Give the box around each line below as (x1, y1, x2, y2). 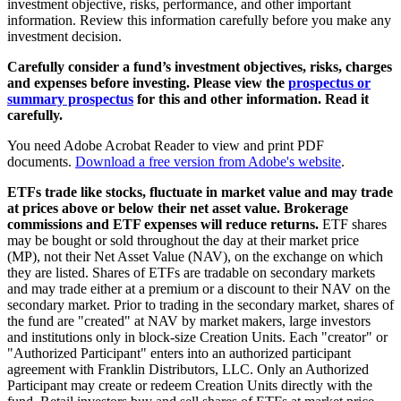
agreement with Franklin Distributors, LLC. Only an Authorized (7, 362, 369, 378)
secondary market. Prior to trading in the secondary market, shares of (7, 297, 394, 313)
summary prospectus (7, 91, 133, 107)
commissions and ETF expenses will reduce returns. (7, 217, 319, 233)
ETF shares (319, 217, 387, 233)
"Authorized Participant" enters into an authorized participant (7, 346, 351, 362)
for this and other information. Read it (133, 91, 369, 107)
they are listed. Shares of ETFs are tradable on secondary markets (7, 265, 375, 281)
